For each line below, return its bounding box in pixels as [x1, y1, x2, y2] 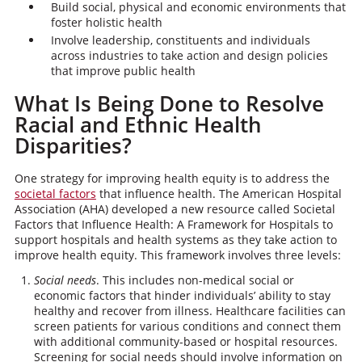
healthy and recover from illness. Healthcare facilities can [33, 303, 346, 318]
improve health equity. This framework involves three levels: [14, 247, 341, 263]
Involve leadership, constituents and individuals [50, 32, 310, 48]
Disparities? [14, 131, 132, 160]
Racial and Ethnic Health [14, 110, 262, 139]
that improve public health [50, 63, 196, 78]
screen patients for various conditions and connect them [33, 318, 341, 334]
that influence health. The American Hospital [95, 186, 342, 201]
